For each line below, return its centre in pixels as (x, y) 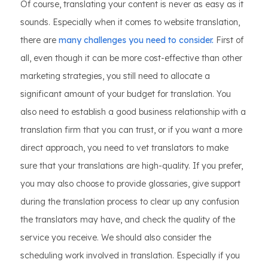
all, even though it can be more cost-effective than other (131, 58)
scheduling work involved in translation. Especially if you (130, 255)
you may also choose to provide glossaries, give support (130, 184)
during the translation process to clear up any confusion (130, 202)
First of (229, 40)
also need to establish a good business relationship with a (133, 112)
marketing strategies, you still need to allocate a (115, 76)
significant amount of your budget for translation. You (126, 94)
